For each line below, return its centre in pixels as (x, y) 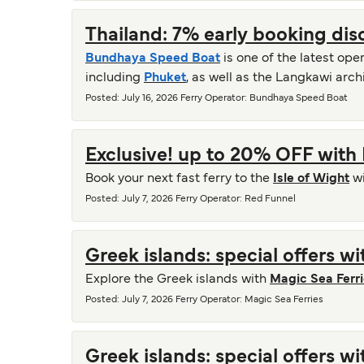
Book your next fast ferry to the (179, 179)
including (115, 78)
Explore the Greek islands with (178, 279)
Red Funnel (270, 199)
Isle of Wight (311, 179)
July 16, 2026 (150, 98)
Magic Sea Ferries (284, 300)
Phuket (165, 78)
